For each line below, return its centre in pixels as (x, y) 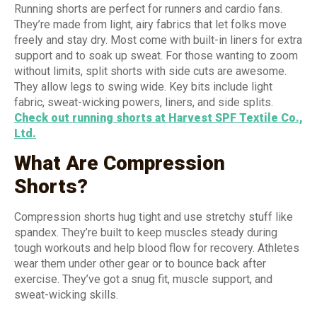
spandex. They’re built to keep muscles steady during (146, 233)
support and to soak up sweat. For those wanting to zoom (156, 55)
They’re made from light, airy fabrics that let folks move (150, 24)
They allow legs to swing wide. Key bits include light (143, 86)
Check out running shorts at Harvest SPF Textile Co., (158, 117)
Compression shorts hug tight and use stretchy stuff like (154, 217)
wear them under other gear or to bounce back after (140, 264)
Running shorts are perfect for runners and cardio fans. (148, 8)
